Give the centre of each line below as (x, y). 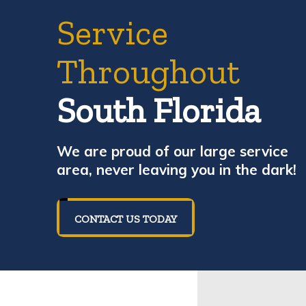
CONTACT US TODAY (126, 219)
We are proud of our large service (173, 151)
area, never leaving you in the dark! (179, 170)
